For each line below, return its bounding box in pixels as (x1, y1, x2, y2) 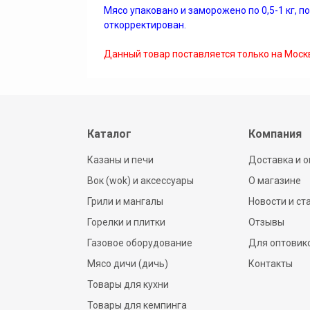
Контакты (248, 258, 293, 269)
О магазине (248, 175, 301, 186)
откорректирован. (104, 19, 186, 30)
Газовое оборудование (87, 237, 192, 248)
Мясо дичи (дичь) (87, 258, 168, 269)
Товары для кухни (87, 279, 169, 290)
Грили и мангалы (87, 196, 163, 207)
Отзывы (248, 217, 284, 228)
